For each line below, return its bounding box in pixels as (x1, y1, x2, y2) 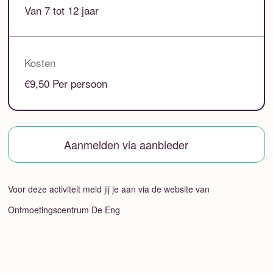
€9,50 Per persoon (24, 76, 108, 91)
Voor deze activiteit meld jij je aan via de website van (7, 182, 210, 195)
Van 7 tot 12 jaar (24, 2, 99, 18)
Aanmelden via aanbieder (63, 136, 188, 153)
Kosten (24, 55, 56, 71)
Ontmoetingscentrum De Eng (7, 203, 120, 216)
